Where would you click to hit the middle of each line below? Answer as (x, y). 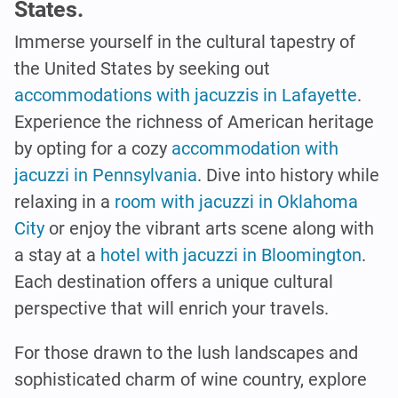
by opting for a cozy (93, 148)
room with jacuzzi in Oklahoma (236, 201)
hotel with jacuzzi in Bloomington (231, 255)
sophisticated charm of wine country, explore (191, 379)
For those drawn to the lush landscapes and (186, 352)
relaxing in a (64, 201)
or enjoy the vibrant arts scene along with (209, 228)
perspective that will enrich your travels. (171, 308)
